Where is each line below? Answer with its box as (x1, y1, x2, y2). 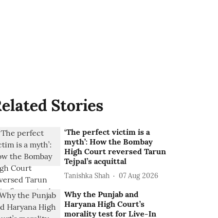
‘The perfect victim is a (64, 127, 150, 137)
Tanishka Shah (64, 171, 110, 180)
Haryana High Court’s (64, 199, 145, 209)
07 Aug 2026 (119, 171, 159, 180)
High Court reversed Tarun (64, 146, 166, 156)
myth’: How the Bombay (64, 137, 153, 146)
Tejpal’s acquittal (64, 156, 127, 166)
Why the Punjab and (64, 189, 139, 199)
